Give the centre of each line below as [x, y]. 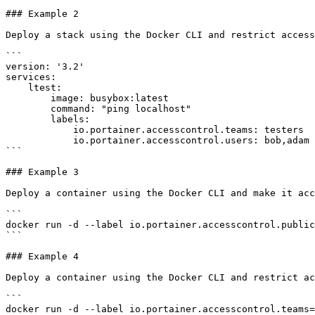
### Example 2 [42, 14]
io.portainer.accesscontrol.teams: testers [39, 130]
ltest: [17, 88]
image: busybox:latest [28, 98]
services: [31, 77]
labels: [28, 119]
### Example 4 [42, 256]
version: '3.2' [45, 66]
